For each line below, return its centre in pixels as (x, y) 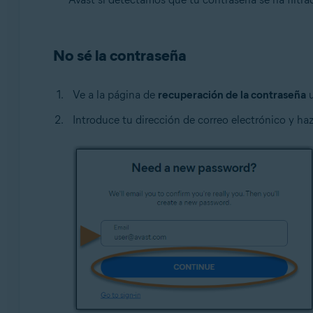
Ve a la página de (115, 95)
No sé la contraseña (119, 56)
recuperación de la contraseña (232, 95)
